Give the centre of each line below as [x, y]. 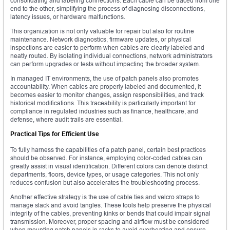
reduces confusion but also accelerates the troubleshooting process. [105, 183]
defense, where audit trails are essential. [66, 120]
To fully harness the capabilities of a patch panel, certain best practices [108, 150]
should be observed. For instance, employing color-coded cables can [106, 158]
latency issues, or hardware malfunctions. [68, 17]
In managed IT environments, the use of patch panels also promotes [104, 79]
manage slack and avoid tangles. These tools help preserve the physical [111, 205]
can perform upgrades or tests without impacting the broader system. [105, 64]
